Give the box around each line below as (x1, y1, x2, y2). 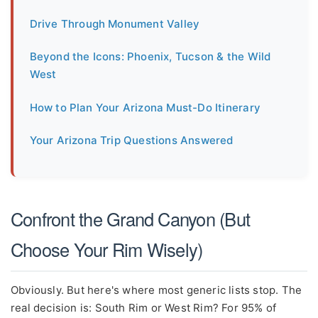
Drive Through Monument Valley (29, 17, 200, 31)
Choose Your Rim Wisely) (11, 236, 203, 263)
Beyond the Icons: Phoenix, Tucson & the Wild (29, 50, 271, 64)
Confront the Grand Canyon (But (11, 206, 251, 232)
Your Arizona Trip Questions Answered (29, 133, 234, 147)
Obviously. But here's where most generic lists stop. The (11, 283, 302, 297)
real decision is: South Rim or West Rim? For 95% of (11, 300, 277, 314)
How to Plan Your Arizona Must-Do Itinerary (29, 100, 261, 114)
